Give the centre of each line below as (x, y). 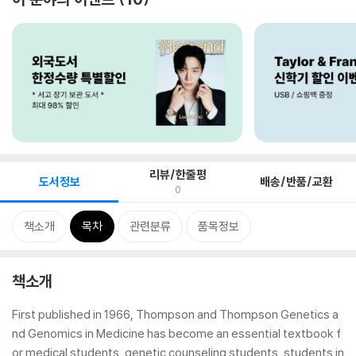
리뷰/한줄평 (178, 174)
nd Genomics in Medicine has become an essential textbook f (176, 333)
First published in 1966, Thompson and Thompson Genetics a (175, 314)
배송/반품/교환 (297, 182)
